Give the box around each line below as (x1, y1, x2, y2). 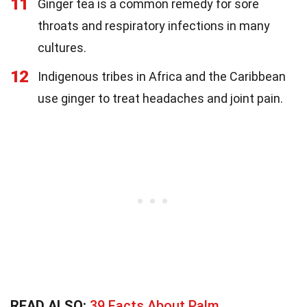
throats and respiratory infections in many (38, 19, 270, 33)
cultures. (38, 40, 86, 55)
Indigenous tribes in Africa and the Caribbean (38, 69, 286, 84)
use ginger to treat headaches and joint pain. (38, 91, 283, 106)
